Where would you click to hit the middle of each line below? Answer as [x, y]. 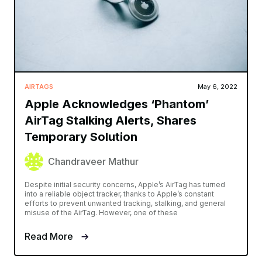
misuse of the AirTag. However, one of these [101, 212]
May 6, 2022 [218, 86]
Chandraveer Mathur [93, 161]
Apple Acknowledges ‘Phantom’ [117, 104]
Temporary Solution [81, 137]
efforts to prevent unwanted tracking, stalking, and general [125, 203]
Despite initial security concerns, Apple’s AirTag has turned [125, 184]
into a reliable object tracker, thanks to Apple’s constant [119, 194]
